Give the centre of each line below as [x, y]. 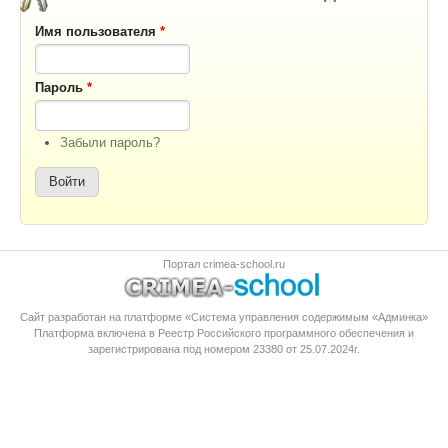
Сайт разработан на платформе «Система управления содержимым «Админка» [224, 316]
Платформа [65, 332]
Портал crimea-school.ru [224, 263]
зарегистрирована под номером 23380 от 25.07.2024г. [224, 348]
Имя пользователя [97, 31]
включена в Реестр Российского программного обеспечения [251, 332]
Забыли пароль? [109, 142]
